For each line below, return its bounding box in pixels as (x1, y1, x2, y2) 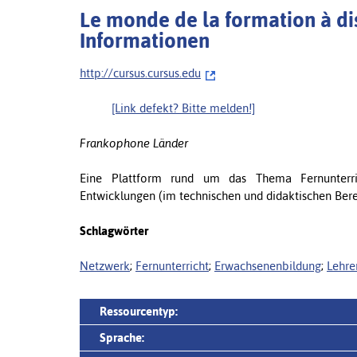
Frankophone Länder (80, 136, 188, 150)
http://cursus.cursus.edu (80, 66, 201, 80)
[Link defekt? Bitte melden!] (112, 101, 255, 115)
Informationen (80, 29, 210, 53)
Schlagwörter (80, 224, 148, 237)
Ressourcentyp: (100, 304, 178, 318)
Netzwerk (80, 259, 130, 273)
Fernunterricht (135, 259, 209, 273)
